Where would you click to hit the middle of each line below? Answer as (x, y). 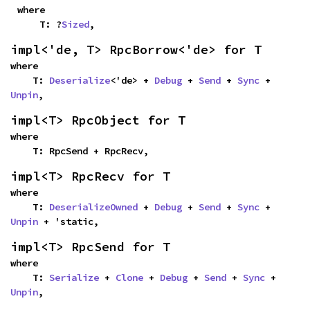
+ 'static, (69, 221)
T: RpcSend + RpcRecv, (91, 151)
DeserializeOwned (93, 207)
